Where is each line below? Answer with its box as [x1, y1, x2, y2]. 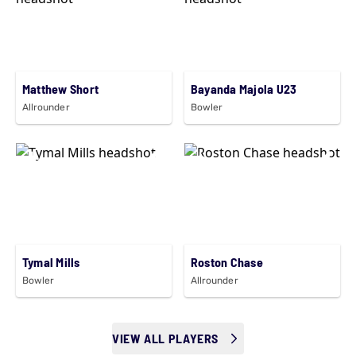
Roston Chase [191, 253, 263, 269]
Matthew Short [22, 80, 99, 96]
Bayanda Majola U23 [191, 80, 297, 96]
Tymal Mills [22, 253, 80, 269]
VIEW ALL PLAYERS [111, 330, 219, 346]
